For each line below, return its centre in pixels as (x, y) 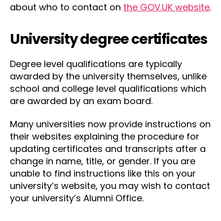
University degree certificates (109, 39)
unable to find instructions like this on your (103, 173)
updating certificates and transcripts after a (108, 149)
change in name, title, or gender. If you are (103, 161)
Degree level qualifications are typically (96, 64)
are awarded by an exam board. (81, 101)
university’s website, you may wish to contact (110, 186)
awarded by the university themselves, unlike (108, 76)
